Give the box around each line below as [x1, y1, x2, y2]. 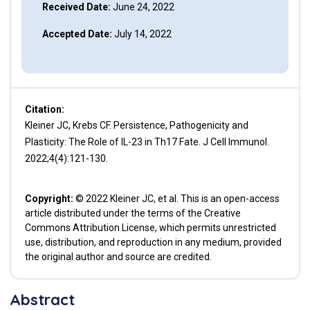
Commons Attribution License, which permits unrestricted [24, 222, 276, 233]
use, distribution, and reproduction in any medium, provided [24, 237, 282, 248]
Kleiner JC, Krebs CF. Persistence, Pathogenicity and [24, 120, 248, 131]
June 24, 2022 [110, 1, 174, 12]
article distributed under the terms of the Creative [24, 208, 241, 219]
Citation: [24, 104, 64, 115]
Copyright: [24, 193, 73, 204]
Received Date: [42, 1, 111, 12]
